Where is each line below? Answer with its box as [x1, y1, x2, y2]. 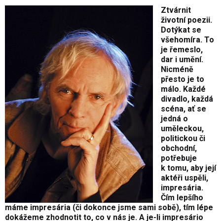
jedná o [161, 114, 188, 124]
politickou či [161, 134, 205, 144]
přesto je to [161, 74, 204, 84]
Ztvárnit [161, 5, 191, 15]
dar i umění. [161, 55, 203, 65]
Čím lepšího [161, 193, 203, 203]
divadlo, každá [161, 94, 213, 104]
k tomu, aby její [161, 163, 216, 173]
